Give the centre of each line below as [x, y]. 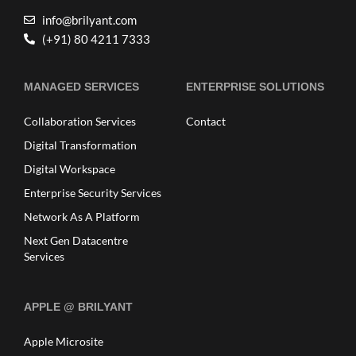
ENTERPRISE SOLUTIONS [255, 87]
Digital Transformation [80, 145]
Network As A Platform [82, 217]
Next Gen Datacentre [76, 240]
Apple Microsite [64, 341]
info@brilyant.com [89, 20]
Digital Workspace [70, 169]
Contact [206, 121]
